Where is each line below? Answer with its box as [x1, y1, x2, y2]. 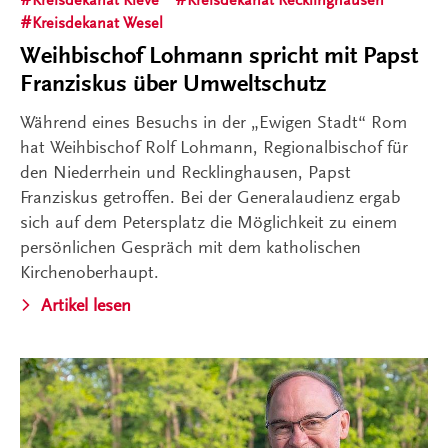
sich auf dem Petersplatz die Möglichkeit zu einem [20, 212, 397, 233]
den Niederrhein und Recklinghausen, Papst [20, 162, 351, 183]
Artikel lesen [41, 295, 131, 316]
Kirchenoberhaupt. [20, 262, 159, 283]
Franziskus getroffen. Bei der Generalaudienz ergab [20, 187, 400, 208]
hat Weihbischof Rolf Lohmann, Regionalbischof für [20, 137, 408, 158]
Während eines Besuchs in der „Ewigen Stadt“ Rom [20, 112, 407, 133]
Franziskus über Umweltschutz [20, 70, 326, 98]
